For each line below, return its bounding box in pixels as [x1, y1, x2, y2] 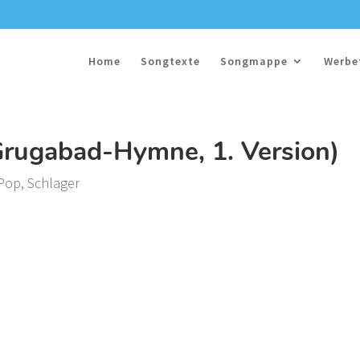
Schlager [27, 174, 80, 192]
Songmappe [220, 54, 288, 68]
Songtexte [141, 54, 200, 68]
